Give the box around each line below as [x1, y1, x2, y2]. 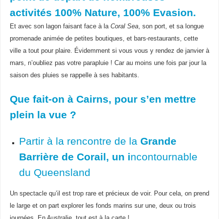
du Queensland [19, 166, 90, 178]
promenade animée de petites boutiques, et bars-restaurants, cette [9, 35, 198, 42]
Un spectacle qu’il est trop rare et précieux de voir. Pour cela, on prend [9, 190, 209, 197]
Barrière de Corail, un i [19, 151, 131, 163]
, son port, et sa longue [138, 22, 204, 30]
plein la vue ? [9, 109, 76, 121]
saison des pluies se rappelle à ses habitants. [9, 71, 139, 79]
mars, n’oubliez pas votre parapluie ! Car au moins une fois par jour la [9, 59, 206, 66]
